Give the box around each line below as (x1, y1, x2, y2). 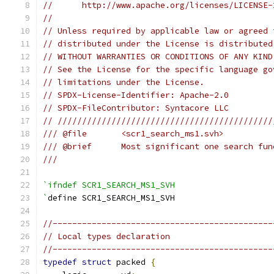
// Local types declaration (43, 231, 170, 242)
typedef (43, 257, 77, 267)
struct (82, 257, 111, 267)
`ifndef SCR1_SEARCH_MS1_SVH (43, 180, 175, 190)
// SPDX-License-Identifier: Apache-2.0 (43, 90, 229, 100)
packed (111, 257, 150, 267)
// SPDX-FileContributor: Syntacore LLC (43, 103, 229, 113)
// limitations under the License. (43, 77, 204, 87)
